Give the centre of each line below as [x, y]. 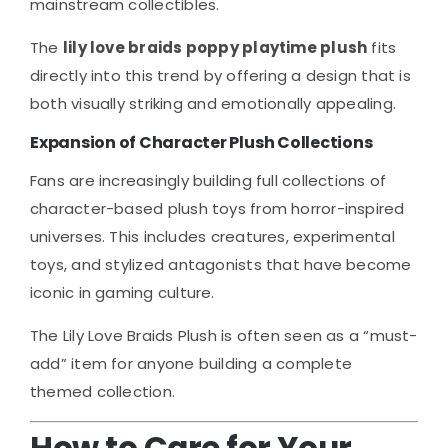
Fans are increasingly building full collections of [208, 180]
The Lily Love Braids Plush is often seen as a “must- [224, 335]
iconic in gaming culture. [122, 292]
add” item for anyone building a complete [191, 363]
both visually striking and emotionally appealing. [213, 103]
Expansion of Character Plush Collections [201, 142]
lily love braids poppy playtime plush [215, 47]
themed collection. [103, 391]
